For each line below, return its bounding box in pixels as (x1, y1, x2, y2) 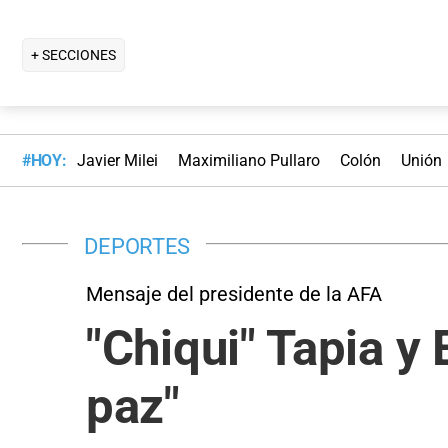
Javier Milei (76, 151, 158, 171)
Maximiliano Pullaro (177, 151, 320, 171)
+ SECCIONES (31, 46, 116, 63)
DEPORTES (84, 232, 191, 259)
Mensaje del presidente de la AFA (86, 281, 382, 306)
